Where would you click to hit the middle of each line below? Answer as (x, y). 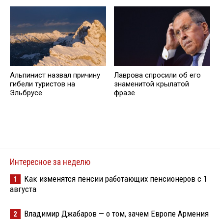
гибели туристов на (42, 84)
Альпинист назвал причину (55, 75)
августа (23, 189)
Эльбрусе (26, 93)
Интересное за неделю (50, 162)
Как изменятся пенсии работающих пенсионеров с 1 (116, 179)
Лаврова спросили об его (157, 75)
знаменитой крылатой (151, 84)
